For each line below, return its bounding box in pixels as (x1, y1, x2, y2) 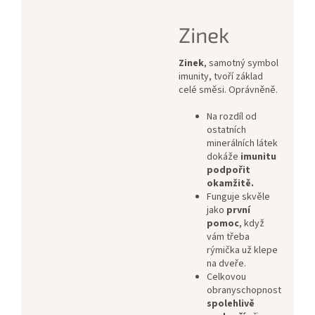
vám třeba (207, 230, 250, 245)
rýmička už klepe (207, 243, 278, 258)
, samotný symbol (204, 56, 278, 71)
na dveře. (207, 257, 246, 271)
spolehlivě (207, 297, 255, 311)
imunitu (240, 150, 276, 165)
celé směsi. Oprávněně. (179, 83, 278, 98)
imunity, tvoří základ (179, 70, 263, 84)
